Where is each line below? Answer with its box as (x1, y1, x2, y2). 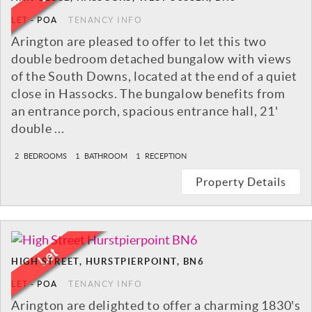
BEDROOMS (22, 152, 67, 161)
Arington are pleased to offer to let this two (11, 34, 267, 49)
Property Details (196, 175, 286, 189)
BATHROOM (83, 152, 127, 161)
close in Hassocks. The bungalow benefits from (11, 86, 286, 102)
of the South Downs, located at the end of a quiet (11, 69, 297, 84)
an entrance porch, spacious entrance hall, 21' (11, 104, 279, 119)
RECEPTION (143, 152, 187, 161)
